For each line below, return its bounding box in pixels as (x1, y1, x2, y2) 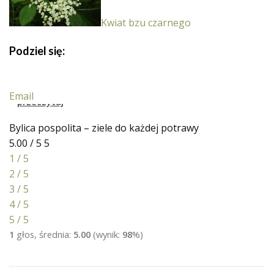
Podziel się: (9, 44, 65, 58)
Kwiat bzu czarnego (101, 16, 191, 30)
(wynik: (91, 228, 122, 241)
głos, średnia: (14, 228, 73, 241)
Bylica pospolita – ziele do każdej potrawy (9, 121, 199, 135)
